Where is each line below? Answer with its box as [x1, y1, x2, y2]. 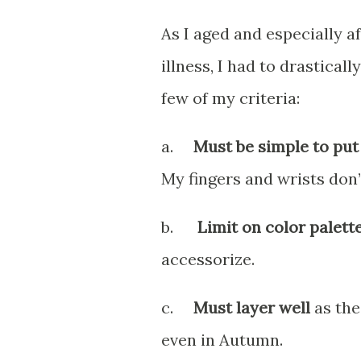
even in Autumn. [161, 329, 283, 350]
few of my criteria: [161, 87, 300, 108]
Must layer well [193, 297, 310, 317]
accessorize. [161, 248, 255, 269]
